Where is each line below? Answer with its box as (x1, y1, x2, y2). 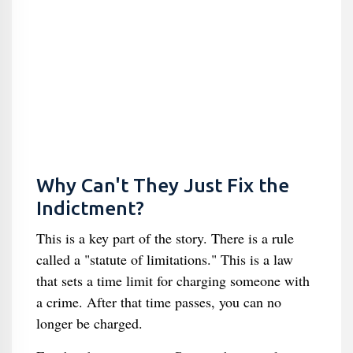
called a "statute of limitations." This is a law (35, 250, 293, 269)
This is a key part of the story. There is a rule (35, 229, 294, 247)
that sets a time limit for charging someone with (35, 271, 310, 290)
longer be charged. (35, 314, 143, 333)
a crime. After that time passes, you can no (35, 292, 281, 311)
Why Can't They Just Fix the (35, 174, 289, 196)
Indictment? (35, 197, 144, 219)
